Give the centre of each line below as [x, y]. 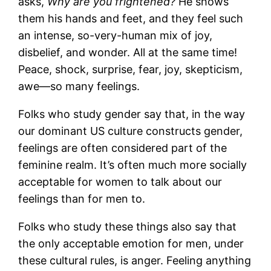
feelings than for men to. [82, 198]
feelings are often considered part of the [123, 148]
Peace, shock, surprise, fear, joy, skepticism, [131, 69]
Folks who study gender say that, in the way [132, 114]
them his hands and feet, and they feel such [131, 18]
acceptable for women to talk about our [120, 181]
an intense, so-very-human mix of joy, [116, 35]
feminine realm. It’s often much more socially [133, 165]
